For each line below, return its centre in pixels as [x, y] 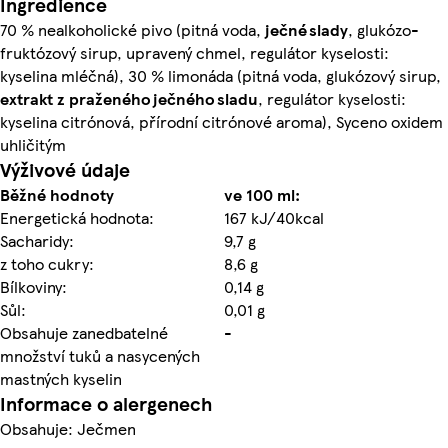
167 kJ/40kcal [274, 217]
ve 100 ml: [262, 194]
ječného [184, 98]
